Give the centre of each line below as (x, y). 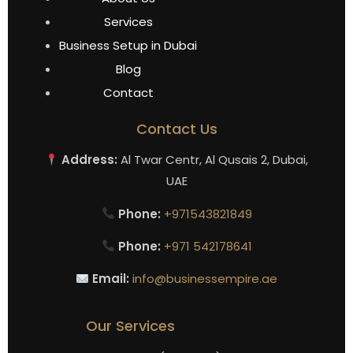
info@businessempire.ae (205, 279)
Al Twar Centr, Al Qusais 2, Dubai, (213, 160)
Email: (110, 279)
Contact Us (176, 129)
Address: (88, 160)
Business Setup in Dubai (128, 46)
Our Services (130, 326)
